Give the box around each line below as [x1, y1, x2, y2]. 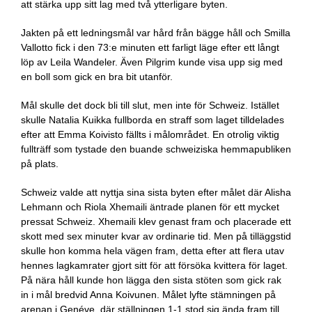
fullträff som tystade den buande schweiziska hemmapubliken [21, 143, 291, 155]
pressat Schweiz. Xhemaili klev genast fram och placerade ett [21, 216, 291, 227]
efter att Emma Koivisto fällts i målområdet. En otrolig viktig [21, 129, 279, 140]
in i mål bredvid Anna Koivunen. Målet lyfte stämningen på [21, 289, 276, 300]
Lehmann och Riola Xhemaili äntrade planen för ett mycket [21, 201, 279, 212]
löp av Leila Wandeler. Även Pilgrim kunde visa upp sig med [21, 56, 283, 68]
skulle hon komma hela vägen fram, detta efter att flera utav [21, 245, 284, 256]
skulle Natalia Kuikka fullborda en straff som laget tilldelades [21, 114, 284, 125]
